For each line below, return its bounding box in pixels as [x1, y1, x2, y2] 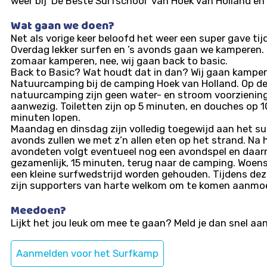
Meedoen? [11, 200, 66, 223]
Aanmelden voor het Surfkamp [15, 247, 159, 260]
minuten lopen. [11, 111, 80, 123]
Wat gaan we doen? [11, 15, 114, 39]
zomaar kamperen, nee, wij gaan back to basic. [11, 54, 228, 67]
